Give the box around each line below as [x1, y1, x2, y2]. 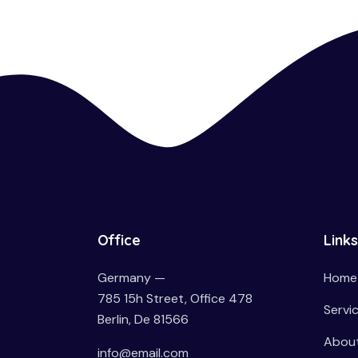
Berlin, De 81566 [97, 311, 189, 328]
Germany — [97, 269, 165, 287]
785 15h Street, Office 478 [97, 290, 253, 308]
